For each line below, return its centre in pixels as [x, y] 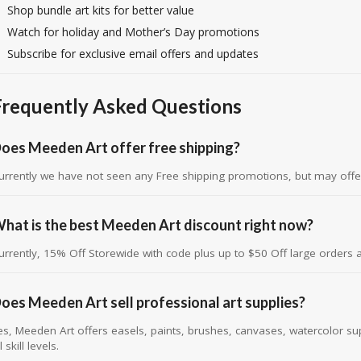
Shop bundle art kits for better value [100, 10]
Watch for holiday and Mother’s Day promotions [133, 32]
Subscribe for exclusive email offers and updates [133, 54]
